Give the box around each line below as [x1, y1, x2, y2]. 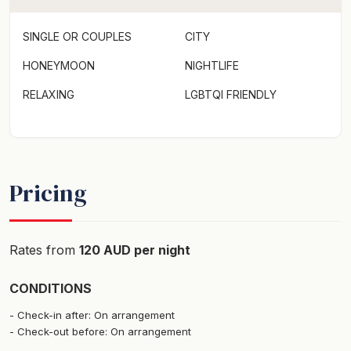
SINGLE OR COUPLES [23, 29, 132, 43]
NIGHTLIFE [185, 58, 239, 72]
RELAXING [23, 87, 74, 101]
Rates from [9, 241, 79, 258]
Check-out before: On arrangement [17, 324, 191, 338]
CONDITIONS [9, 280, 92, 296]
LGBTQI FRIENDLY [185, 87, 277, 101]
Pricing [9, 176, 87, 209]
